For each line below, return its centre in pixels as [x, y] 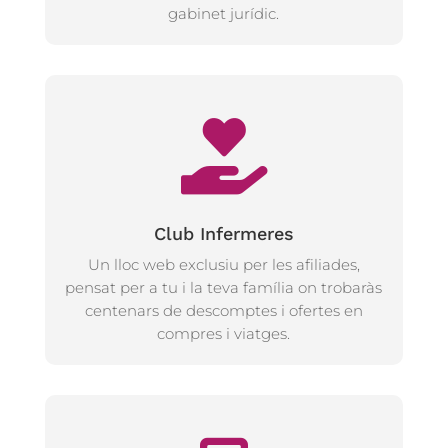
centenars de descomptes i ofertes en [223, 310]
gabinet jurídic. [224, 13]
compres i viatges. [224, 333]
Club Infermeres [223, 233]
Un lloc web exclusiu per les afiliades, [223, 264]
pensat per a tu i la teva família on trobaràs [224, 287]
